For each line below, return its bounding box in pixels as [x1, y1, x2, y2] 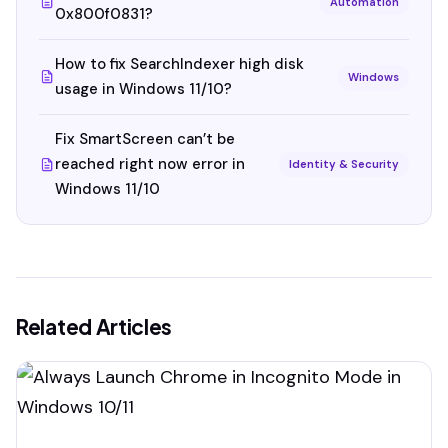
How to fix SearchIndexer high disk [55, 54, 304, 74]
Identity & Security [289, 157, 399, 171]
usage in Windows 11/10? [55, 79, 232, 99]
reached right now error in [55, 154, 245, 174]
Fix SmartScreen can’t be [55, 129, 235, 149]
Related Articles [16, 313, 173, 340]
